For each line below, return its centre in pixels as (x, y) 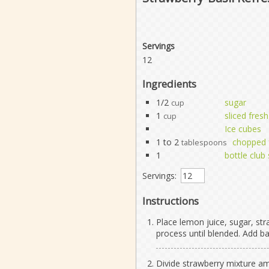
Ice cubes (243, 128)
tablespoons (204, 142)
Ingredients (169, 83)
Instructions (170, 201)
